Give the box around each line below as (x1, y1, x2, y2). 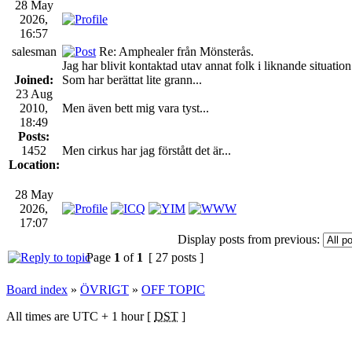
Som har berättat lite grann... (62, 72, 202, 86)
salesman (11, 44, 57, 58)
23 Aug (15, 86, 53, 101)
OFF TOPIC (141, 282, 205, 296)
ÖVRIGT (80, 282, 129, 296)
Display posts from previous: (178, 232, 320, 246)
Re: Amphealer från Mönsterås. (96, 44, 254, 58)
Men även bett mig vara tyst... (62, 101, 209, 115)
